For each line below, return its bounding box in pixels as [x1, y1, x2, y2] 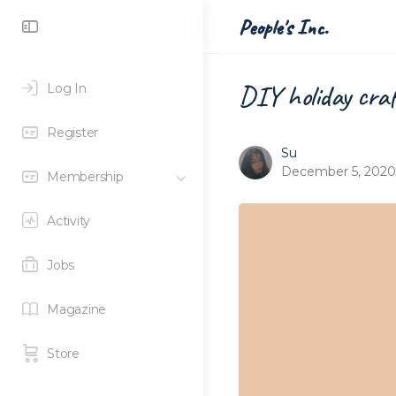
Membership [47, 169, 124, 185]
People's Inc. [239, 13, 328, 41]
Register [47, 125, 99, 141]
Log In [47, 80, 87, 96]
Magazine [47, 301, 107, 317]
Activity [47, 213, 91, 229]
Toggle [40, 12, 112, 38]
